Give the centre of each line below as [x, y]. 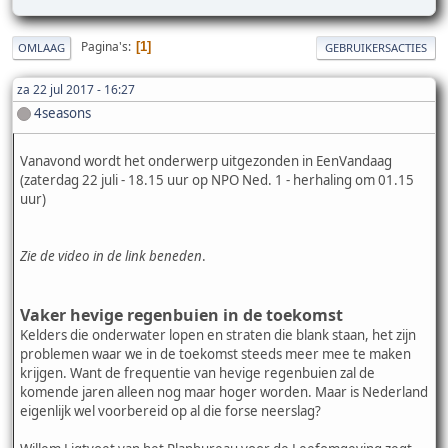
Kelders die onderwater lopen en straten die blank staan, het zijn [218, 334]
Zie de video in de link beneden [111, 255]
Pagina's [104, 47]
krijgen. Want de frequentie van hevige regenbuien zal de [197, 372]
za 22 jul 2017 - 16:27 [76, 89]
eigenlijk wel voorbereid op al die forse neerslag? [170, 410]
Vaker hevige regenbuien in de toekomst [181, 314]
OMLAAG [41, 47]
